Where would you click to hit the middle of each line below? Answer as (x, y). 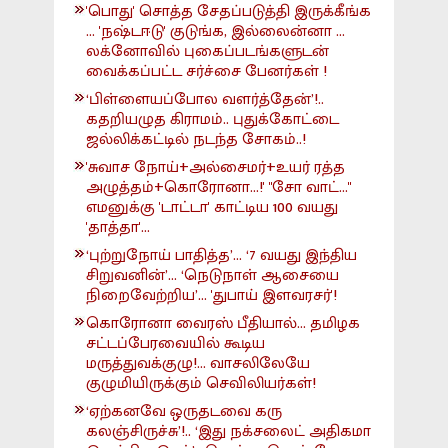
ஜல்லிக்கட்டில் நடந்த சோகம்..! (196, 140)
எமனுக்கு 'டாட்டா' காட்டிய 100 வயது (212, 208)
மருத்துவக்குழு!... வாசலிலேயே (198, 364)
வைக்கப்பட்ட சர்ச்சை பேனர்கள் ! (206, 72)
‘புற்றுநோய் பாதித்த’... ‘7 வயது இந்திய (221, 256)
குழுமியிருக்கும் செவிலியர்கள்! (201, 384)
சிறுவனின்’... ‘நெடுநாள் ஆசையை (212, 276)
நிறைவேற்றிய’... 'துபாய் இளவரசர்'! (211, 296)
